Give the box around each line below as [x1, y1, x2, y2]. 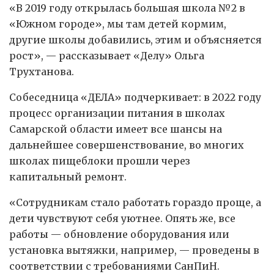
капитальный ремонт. [9, 170, 127, 183]
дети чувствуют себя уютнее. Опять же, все [9, 212, 235, 224]
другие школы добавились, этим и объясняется [9, 33, 262, 46]
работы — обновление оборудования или [9, 228, 229, 240]
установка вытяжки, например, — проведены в [9, 243, 259, 256]
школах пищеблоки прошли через [9, 154, 190, 167]
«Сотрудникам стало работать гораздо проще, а [9, 196, 261, 209]
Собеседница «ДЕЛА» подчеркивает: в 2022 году [9, 91, 261, 103]
